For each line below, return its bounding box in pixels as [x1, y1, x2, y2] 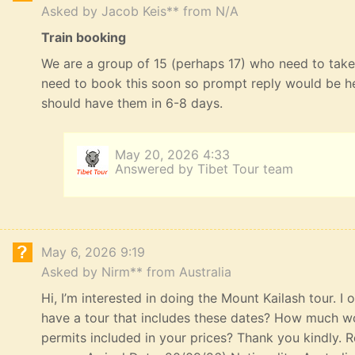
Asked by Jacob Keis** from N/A [41, 3, 239, 20]
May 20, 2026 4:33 [115, 147, 230, 163]
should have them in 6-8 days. [41, 95, 223, 112]
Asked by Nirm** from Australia [41, 264, 231, 281]
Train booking [41, 29, 126, 46]
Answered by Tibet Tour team [115, 161, 293, 177]
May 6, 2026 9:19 [41, 244, 145, 261]
